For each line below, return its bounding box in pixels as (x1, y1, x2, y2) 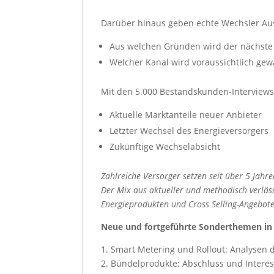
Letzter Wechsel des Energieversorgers (109, 124, 269, 136)
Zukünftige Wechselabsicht (109, 140, 221, 152)
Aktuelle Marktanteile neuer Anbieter (109, 108, 262, 120)
